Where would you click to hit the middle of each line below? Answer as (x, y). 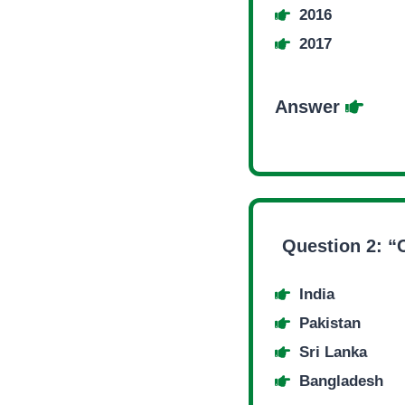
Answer (310, 107)
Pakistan (330, 323)
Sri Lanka (333, 352)
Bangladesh (341, 381)
